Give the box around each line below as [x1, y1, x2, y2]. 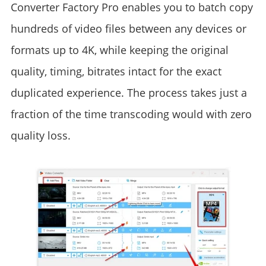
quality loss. [10, 128, 71, 142]
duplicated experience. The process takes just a [10, 85, 247, 100]
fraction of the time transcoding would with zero [10, 107, 252, 121]
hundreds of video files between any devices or [10, 21, 246, 36]
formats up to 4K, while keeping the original [10, 43, 229, 57]
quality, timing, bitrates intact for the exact [10, 64, 221, 78]
